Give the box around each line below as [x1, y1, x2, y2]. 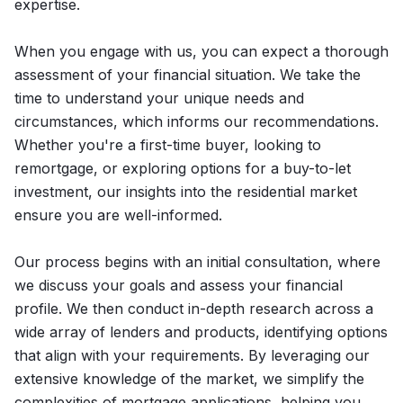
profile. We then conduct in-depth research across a [14, 300, 373, 318]
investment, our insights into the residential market [14, 183, 357, 201]
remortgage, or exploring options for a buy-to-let [14, 159, 351, 177]
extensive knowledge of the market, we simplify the [14, 370, 364, 388]
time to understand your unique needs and [14, 89, 304, 107]
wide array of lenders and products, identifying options [14, 323, 388, 341]
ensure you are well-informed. [14, 206, 222, 224]
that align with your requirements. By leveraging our [14, 346, 370, 364]
